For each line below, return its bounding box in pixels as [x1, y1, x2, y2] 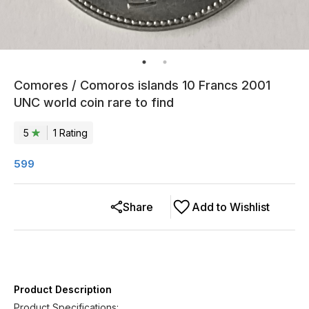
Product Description [14, 283, 112, 295]
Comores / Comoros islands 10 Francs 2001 [14, 78, 270, 92]
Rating [57, 126, 88, 139]
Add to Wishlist [192, 200, 270, 214]
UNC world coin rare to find [14, 95, 174, 110]
